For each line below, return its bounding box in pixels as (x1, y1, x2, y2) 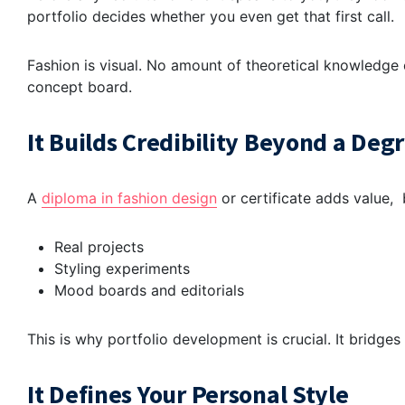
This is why (27, 330, 108, 349)
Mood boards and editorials (54, 281, 249, 300)
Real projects (54, 238, 148, 257)
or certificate (217, 189, 311, 208)
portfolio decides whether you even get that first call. (27, 7, 394, 26)
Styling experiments (54, 259, 194, 278)
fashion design (118, 189, 217, 208)
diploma (42, 189, 97, 208)
